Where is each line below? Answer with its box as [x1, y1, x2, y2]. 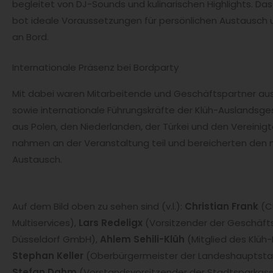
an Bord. [12, 30, 49, 44]
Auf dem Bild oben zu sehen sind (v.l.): [12, 199, 185, 213]
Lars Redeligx [79, 216, 143, 229]
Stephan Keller [12, 249, 83, 262]
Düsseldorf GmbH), [12, 232, 100, 246]
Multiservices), [12, 216, 79, 229]
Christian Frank [185, 199, 258, 213]
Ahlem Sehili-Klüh [100, 232, 187, 246]
